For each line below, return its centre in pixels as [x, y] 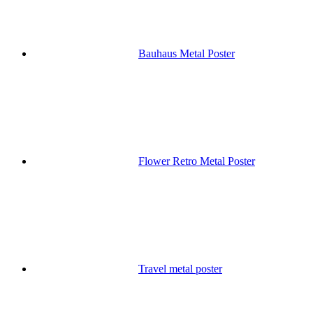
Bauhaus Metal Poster [187, 53]
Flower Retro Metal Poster [197, 161]
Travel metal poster [180, 269]
